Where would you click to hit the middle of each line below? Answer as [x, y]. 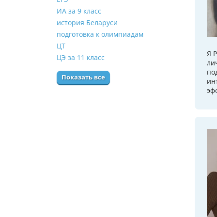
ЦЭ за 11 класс [81, 58]
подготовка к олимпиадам [100, 34]
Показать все [83, 77]
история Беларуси [87, 23]
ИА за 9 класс [79, 11]
